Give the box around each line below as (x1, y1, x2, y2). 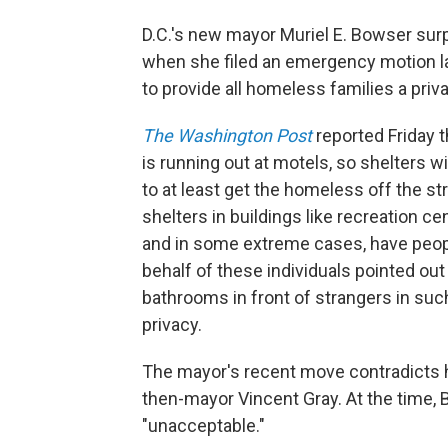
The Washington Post (142, 125, 312, 146)
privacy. (142, 314, 202, 335)
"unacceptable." (142, 415, 265, 436)
